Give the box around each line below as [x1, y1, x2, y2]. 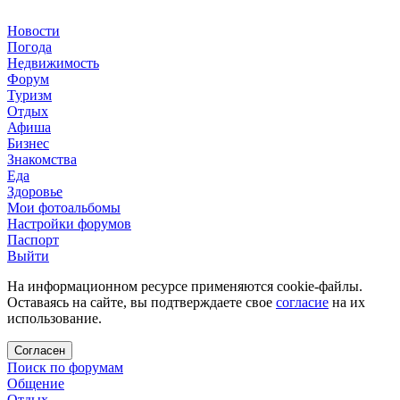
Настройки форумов [7, 216, 131, 231]
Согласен [14, 344, 65, 357]
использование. [7, 311, 102, 326]
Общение [7, 376, 64, 391]
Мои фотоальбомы [7, 200, 121, 215]
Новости [7, 23, 60, 38]
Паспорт [7, 232, 59, 247]
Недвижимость [7, 55, 99, 71]
